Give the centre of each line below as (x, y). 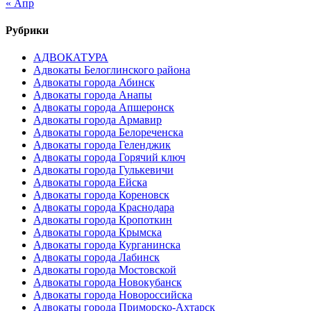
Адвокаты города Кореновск (101, 195)
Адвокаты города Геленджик (102, 145)
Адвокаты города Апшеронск (104, 108)
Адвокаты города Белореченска (108, 133)
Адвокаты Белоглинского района (112, 70)
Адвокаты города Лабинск (96, 258)
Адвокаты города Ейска (90, 183)
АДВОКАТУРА (71, 58)
